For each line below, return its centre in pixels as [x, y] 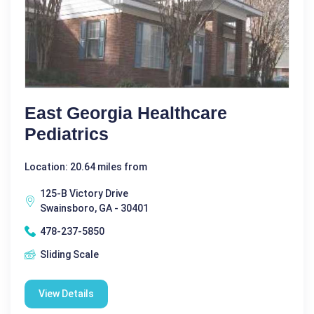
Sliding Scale [69, 254]
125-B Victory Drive [84, 193]
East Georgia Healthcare [126, 112]
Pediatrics [67, 134]
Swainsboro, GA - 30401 [94, 208]
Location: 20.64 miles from [86, 166]
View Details [66, 293]
